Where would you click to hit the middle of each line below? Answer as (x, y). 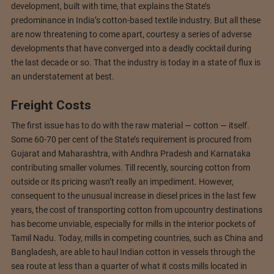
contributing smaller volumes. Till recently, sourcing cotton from (130, 168)
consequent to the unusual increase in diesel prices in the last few (133, 196)
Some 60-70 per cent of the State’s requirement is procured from (131, 140)
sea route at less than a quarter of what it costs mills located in (129, 266)
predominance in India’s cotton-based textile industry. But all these (135, 20)
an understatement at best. (62, 76)
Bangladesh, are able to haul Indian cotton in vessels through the (133, 252)
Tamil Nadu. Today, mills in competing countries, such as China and (137, 238)
